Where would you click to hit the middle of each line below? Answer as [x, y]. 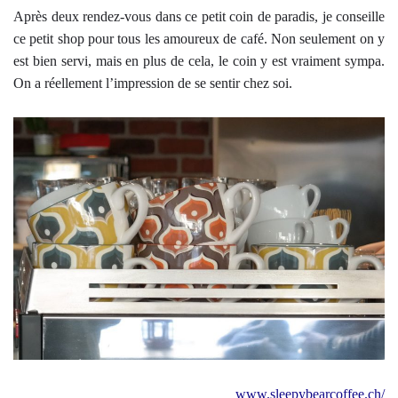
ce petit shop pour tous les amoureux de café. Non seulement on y [199, 38]
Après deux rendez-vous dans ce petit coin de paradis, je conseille [199, 16]
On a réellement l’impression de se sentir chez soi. [153, 83]
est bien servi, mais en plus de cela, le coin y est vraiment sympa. [199, 60]
